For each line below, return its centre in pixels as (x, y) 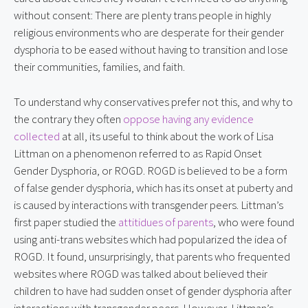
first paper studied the (66, 222)
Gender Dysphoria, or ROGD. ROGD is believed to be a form (151, 170)
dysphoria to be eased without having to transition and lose (151, 49)
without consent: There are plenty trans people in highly (142, 15)
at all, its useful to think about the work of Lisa (167, 136)
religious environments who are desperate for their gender (149, 32)
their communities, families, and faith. (99, 67)
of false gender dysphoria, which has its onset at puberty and (153, 187)
